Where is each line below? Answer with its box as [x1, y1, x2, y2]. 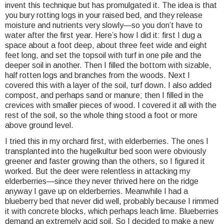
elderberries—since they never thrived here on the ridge [5, 177, 198, 186]
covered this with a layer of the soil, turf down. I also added [5, 81, 211, 90]
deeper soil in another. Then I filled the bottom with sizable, [5, 61, 211, 70]
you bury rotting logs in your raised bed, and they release [5, 11, 202, 20]
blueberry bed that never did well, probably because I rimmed [5, 197, 218, 206]
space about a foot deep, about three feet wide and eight [5, 41, 207, 50]
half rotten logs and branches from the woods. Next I [5, 71, 190, 80]
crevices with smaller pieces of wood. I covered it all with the [5, 101, 216, 110]
